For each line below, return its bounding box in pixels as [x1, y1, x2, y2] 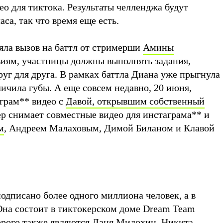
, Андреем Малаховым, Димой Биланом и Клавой [4, 122, 215, 133]
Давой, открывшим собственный [66, 95, 205, 107]
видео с [29, 95, 66, 107]
